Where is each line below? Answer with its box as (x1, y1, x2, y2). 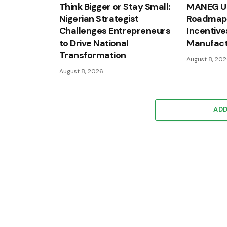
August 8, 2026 (59, 67, 103, 76)
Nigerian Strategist (59, 13, 139, 25)
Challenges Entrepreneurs (59, 25, 171, 37)
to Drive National (59, 37, 129, 50)
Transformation (59, 49, 126, 62)
